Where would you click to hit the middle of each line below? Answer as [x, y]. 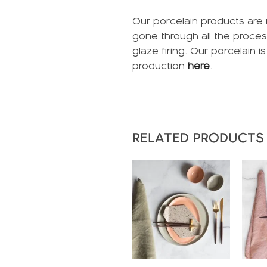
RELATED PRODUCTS [198, 138]
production [160, 66]
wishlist [212, 193]
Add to [212, 186]
